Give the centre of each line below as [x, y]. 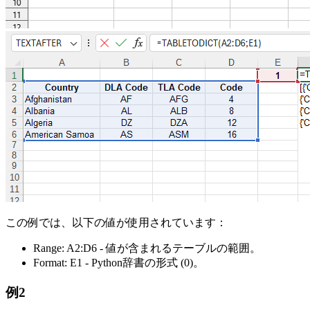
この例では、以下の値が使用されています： [116, 222]
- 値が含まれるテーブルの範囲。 [179, 248]
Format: [50, 262]
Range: [49, 248]
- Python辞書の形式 [131, 262]
